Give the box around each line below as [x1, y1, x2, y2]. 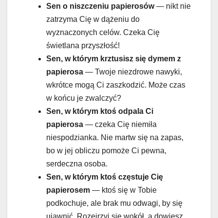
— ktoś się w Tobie [90, 186, 157, 195]
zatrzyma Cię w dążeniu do [46, 15, 140, 24]
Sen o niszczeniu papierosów [46, 2, 154, 11]
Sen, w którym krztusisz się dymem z [46, 54, 181, 63]
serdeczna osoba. [46, 160, 108, 168]
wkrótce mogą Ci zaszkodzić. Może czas [46, 81, 185, 90]
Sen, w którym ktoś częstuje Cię [46, 173, 163, 182]
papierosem [46, 186, 90, 195]
